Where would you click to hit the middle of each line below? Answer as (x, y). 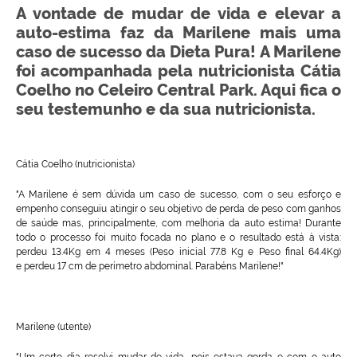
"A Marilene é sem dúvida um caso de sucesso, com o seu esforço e (178, 195)
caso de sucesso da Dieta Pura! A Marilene (178, 52)
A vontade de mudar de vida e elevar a (178, 14)
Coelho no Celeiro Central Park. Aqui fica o (178, 90)
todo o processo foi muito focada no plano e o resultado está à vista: (178, 238)
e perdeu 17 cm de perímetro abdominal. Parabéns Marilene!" (150, 267)
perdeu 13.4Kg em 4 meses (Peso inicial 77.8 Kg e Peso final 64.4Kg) (178, 252)
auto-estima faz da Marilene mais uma (178, 33)
